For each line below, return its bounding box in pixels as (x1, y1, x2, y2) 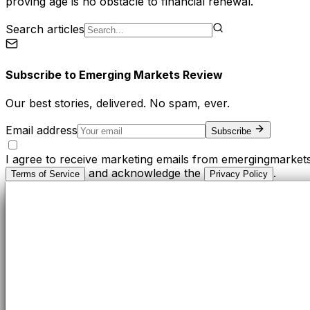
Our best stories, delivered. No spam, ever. (6, 95, 230, 110)
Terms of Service (11, 168, 80, 179)
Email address (6, 122, 77, 137)
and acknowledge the (85, 165, 204, 180)
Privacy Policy (210, 168, 268, 179)
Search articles (6, 22, 84, 37)
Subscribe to (6, 67, 79, 82)
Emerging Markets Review (79, 67, 223, 82)
